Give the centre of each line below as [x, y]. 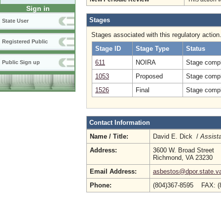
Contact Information [120, 123]
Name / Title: [109, 136]
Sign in [38, 9]
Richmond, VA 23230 [183, 158]
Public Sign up [21, 62]
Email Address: [113, 171]
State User [15, 21]
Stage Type [152, 49]
